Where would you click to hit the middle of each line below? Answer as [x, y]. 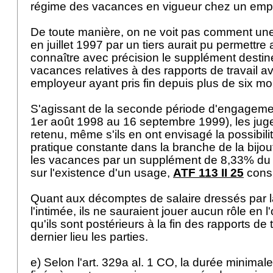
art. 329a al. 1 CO [128, 262]
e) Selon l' [56, 262]
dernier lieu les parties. [91, 237]
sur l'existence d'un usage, [102, 173]
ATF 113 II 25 [208, 173]
